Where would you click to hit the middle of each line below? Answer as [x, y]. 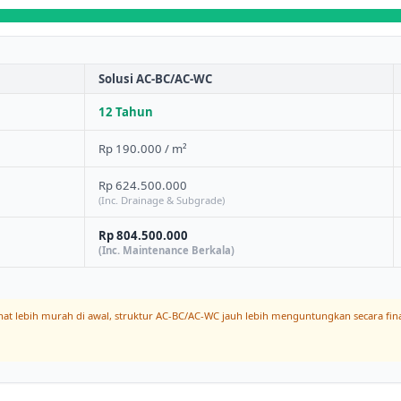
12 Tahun [125, 112]
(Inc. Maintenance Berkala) [166, 251]
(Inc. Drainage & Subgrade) [161, 200]
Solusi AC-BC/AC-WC [155, 79]
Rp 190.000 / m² [142, 149]
